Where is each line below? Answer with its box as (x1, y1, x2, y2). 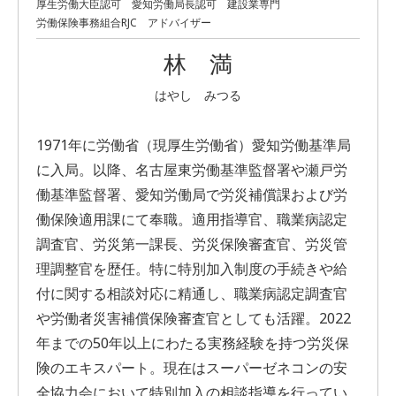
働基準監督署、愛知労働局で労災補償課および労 (36, 185, 347, 206)
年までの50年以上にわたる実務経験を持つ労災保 (36, 333, 349, 354)
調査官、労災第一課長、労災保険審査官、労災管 (36, 234, 347, 255)
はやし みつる (155, 87, 241, 105)
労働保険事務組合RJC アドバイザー (36, 15, 211, 32)
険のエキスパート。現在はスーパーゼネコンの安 (36, 358, 347, 379)
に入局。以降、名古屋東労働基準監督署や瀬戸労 (36, 160, 347, 181)
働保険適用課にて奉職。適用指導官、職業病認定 (36, 209, 347, 231)
